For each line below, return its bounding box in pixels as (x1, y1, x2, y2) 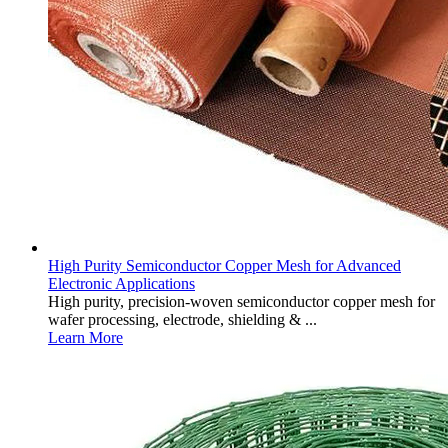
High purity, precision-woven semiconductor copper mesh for (48, 293, 435, 310)
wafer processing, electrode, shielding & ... (48, 311, 317, 328)
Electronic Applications (48, 275, 195, 292)
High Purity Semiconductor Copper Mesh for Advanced (48, 257, 401, 274)
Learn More (48, 329, 123, 346)
